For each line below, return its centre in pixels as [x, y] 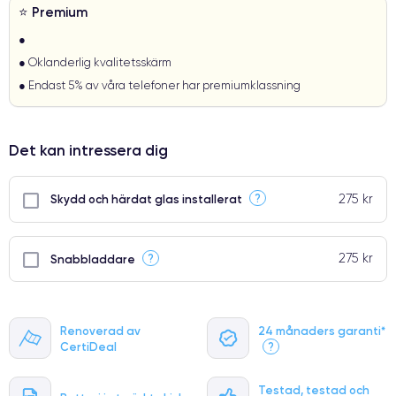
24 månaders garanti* [322, 330]
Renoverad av [100, 330]
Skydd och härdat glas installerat [146, 198]
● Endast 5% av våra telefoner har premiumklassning [160, 85]
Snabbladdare [93, 259]
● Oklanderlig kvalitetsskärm [95, 62]
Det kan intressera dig [88, 150]
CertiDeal [88, 346]
